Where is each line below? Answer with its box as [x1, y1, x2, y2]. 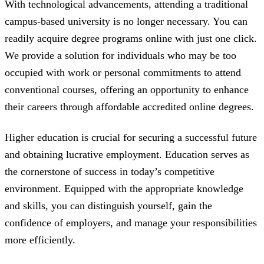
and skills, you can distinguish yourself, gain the [5, 200, 212, 212]
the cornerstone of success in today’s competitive [5, 166, 214, 178]
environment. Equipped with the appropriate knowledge [5, 183, 243, 195]
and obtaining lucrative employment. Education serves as [5, 148, 249, 161]
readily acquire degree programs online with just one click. [5, 32, 257, 45]
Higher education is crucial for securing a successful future [5, 131, 257, 144]
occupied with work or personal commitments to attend [5, 67, 241, 79]
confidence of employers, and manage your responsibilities [5, 217, 257, 229]
